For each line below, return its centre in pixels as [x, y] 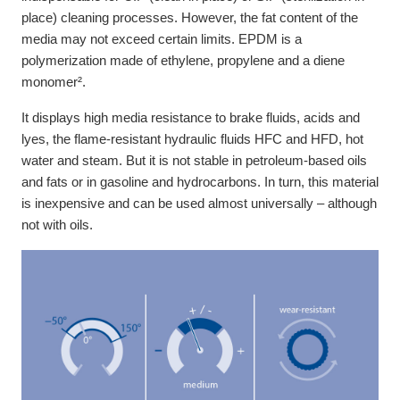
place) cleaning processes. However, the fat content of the [190, 18]
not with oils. [57, 225]
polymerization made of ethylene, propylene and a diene [183, 61]
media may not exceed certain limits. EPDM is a [162, 39]
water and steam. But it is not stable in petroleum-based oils [194, 161]
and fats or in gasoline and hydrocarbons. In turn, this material [200, 182]
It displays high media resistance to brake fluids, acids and [191, 118]
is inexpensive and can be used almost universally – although [199, 204]
